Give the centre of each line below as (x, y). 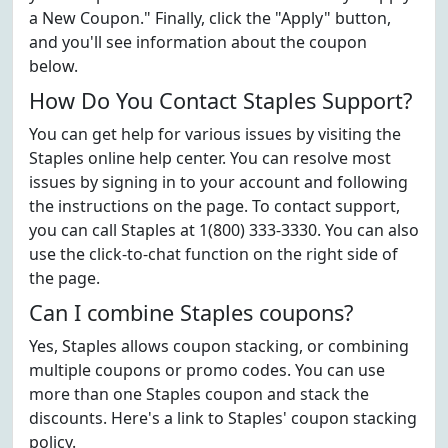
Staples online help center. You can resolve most (210, 158)
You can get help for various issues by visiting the (215, 134)
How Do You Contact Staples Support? (220, 100)
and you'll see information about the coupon (198, 42)
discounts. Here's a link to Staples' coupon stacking (223, 418)
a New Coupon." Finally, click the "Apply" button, (210, 18)
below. (53, 66)
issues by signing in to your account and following (218, 182)
